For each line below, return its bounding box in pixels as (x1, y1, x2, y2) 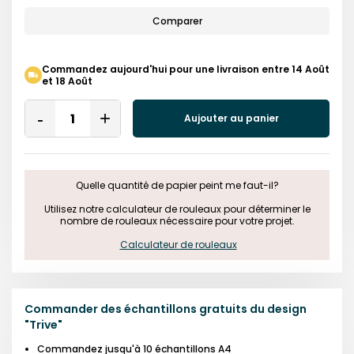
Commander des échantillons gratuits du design (24, 301, 307, 317)
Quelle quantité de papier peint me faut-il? (75, 179, 279, 192)
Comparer (152, 14, 202, 28)
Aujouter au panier (183, 111, 279, 125)
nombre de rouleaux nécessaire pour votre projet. (59, 214, 295, 228)
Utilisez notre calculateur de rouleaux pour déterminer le (41, 202, 311, 216)
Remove (39, 115, 91, 134)
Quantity (24, 97, 80, 115)
